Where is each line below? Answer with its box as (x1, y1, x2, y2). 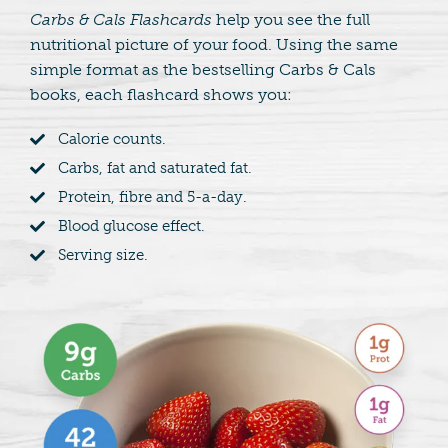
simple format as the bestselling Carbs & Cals (29, 60, 376, 80)
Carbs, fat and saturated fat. (57, 159, 252, 178)
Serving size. (57, 246, 148, 265)
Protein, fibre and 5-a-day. (57, 188, 247, 207)
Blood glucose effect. (57, 217, 205, 236)
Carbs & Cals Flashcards (29, 10, 212, 30)
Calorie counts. (57, 130, 166, 149)
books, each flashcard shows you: (29, 85, 292, 105)
